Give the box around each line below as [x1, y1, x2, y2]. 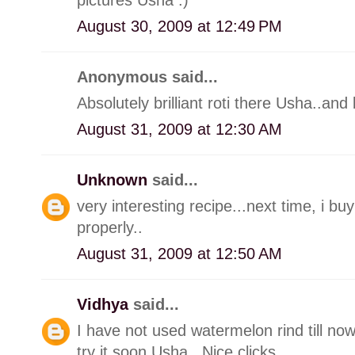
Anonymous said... [77, 67, 218, 86]
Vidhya [77, 295, 133, 313]
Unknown [77, 170, 152, 189]
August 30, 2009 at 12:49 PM [77, 17, 282, 35]
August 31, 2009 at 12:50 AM [77, 244, 282, 262]
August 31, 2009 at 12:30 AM [77, 120, 282, 138]
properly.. [77, 218, 143, 236]
